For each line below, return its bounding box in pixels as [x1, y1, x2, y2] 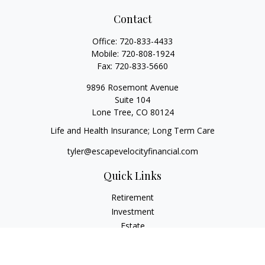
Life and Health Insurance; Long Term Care [50, 125, 215, 136]
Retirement [111, 192, 154, 203]
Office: [92, 35, 119, 47]
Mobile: [91, 48, 121, 59]
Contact [113, 12, 152, 26]
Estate [120, 220, 145, 231]
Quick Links [104, 169, 161, 183]
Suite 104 [115, 94, 150, 105]
